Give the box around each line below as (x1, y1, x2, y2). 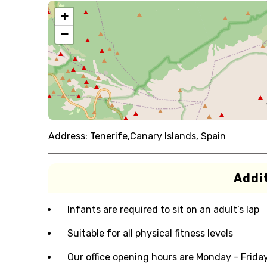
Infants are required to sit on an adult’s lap (67, 204, 259, 215)
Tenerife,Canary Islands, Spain (89, 131, 226, 142)
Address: (48, 131, 88, 142)
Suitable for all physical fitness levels (67, 228, 233, 239)
